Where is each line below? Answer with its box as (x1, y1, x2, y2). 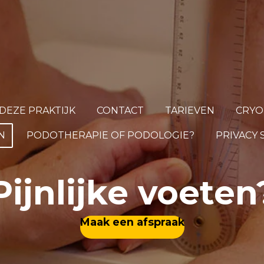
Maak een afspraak (80, 216, 184, 228)
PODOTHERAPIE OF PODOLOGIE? (27, 130, 194, 141)
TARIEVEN (165, 105, 214, 116)
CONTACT (97, 105, 144, 116)
